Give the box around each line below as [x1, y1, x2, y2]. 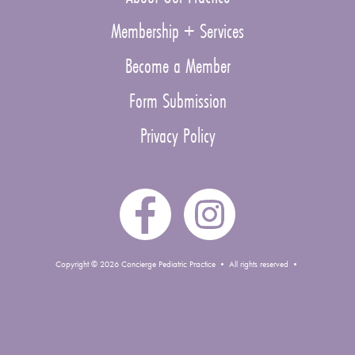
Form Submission [128, 87, 227, 115]
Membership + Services [111, 17, 244, 45]
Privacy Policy [139, 122, 216, 150]
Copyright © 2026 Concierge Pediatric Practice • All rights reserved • [55, 258, 300, 269]
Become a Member [124, 52, 231, 80]
